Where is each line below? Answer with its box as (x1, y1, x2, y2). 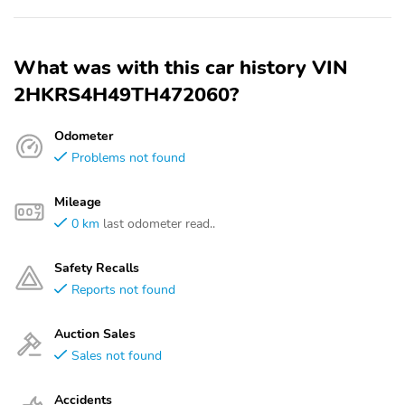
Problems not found (71, 148, 185, 166)
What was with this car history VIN (14, 54, 348, 81)
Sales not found (71, 346, 162, 364)
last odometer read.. (103, 214, 215, 232)
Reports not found (71, 280, 175, 298)
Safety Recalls (54, 259, 139, 277)
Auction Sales (54, 325, 136, 343)
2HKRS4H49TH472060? (14, 81, 239, 108)
